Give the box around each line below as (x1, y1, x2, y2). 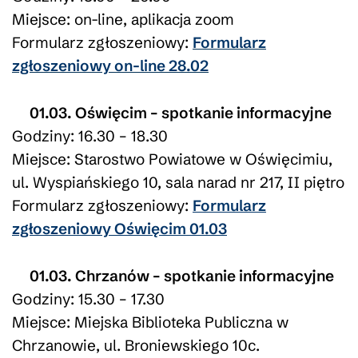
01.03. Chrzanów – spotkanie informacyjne (29, 265, 334, 285)
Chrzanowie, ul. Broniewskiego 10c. (12, 335, 260, 355)
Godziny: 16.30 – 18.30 (12, 125, 168, 145)
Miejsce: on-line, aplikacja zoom (12, 9, 234, 29)
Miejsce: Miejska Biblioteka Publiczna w (12, 312, 288, 332)
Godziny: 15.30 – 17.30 (12, 288, 165, 308)
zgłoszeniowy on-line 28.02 (12, 55, 209, 75)
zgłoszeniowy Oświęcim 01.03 (12, 218, 227, 238)
